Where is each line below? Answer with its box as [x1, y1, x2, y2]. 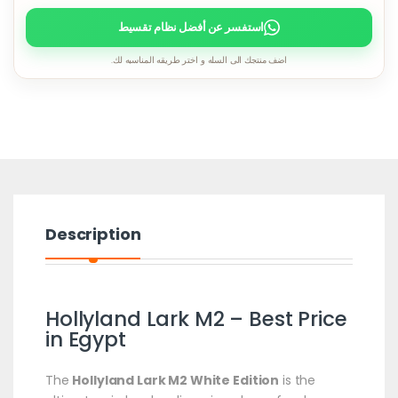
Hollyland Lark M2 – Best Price [44, 304, 347, 333]
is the [279, 370, 316, 389]
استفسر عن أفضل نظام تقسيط [117, 19, 265, 35]
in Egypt [44, 324, 126, 354]
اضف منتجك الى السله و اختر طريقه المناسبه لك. [111, 53, 287, 66]
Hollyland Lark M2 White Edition [72, 370, 280, 389]
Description [44, 222, 141, 245]
